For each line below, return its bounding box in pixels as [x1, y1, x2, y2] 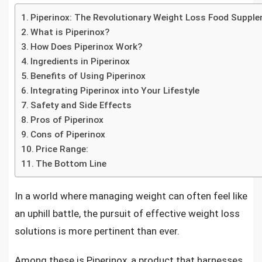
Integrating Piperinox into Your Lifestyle [30, 85, 200, 96]
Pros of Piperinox [30, 115, 104, 125]
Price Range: [36, 144, 89, 154]
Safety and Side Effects [30, 100, 132, 111]
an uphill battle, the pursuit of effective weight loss [15, 208, 240, 219]
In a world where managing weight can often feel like [15, 190, 247, 202]
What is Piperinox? [30, 27, 110, 37]
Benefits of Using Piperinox [30, 71, 146, 81]
